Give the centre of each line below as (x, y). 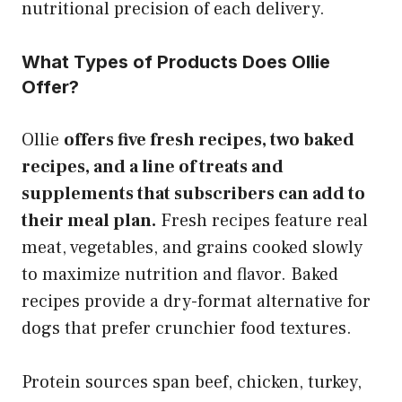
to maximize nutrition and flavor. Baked (180, 274)
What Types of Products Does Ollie (176, 61)
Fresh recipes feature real (262, 220)
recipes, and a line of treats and (153, 166)
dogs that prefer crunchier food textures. (187, 328)
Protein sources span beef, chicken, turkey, (192, 382)
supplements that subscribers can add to (193, 193)
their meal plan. (89, 220)
